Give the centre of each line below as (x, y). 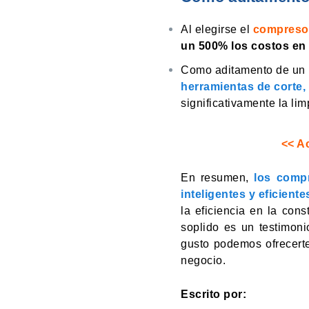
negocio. (203, 261)
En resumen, (218, 178)
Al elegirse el (217, 30)
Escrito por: (213, 295)
